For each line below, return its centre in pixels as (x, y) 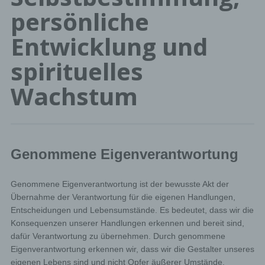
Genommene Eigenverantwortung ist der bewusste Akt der (119, 184)
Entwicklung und (109, 46)
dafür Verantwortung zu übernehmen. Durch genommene (118, 236)
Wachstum (74, 96)
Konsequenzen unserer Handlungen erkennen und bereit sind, (127, 223)
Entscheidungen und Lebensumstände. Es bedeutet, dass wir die (132, 210)
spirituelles (77, 71)
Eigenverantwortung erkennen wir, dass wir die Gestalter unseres (132, 249)
